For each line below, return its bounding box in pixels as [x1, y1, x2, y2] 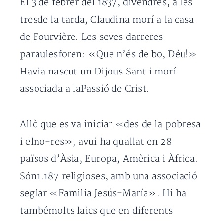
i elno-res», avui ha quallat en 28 [20, 136, 172, 147]
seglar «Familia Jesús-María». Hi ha [20, 188, 187, 199]
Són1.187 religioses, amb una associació [20, 171, 197, 182]
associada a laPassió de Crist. [20, 83, 149, 95]
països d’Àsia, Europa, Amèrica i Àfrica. [20, 153, 198, 165]
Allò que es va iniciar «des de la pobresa [20, 119, 201, 130]
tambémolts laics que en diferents [20, 205, 173, 217]
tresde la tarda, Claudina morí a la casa [20, 14, 194, 26]
